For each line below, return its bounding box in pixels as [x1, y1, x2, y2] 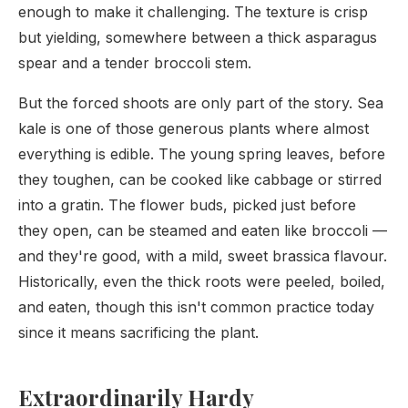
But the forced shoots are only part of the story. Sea [18, 94, 383, 112]
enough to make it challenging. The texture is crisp [18, 3, 368, 21]
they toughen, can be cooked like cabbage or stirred [18, 170, 382, 189]
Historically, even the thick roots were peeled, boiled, [18, 272, 385, 291]
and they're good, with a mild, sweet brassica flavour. [18, 247, 387, 265]
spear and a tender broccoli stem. [18, 54, 251, 72]
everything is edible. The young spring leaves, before [18, 145, 385, 163]
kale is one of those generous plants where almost [18, 119, 369, 138]
